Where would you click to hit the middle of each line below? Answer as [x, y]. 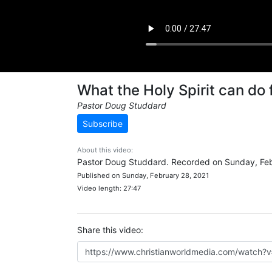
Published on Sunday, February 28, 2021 [143, 175]
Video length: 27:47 [109, 188]
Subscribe [103, 124]
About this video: [105, 150]
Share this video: [110, 230]
